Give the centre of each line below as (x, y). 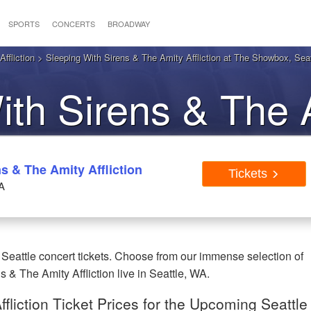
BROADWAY (128, 24)
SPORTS (24, 24)
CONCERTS (73, 24)
